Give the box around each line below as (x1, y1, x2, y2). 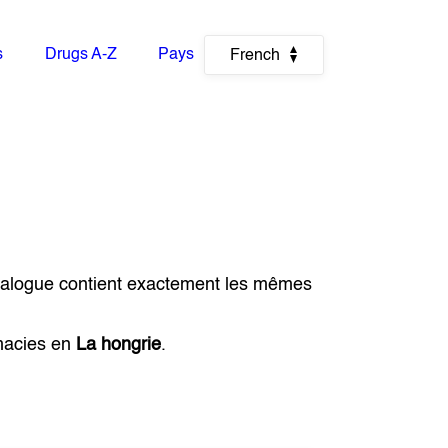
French (229, 48, 280, 64)
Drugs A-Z (44, 47, 117, 63)
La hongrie (76, 336, 162, 354)
